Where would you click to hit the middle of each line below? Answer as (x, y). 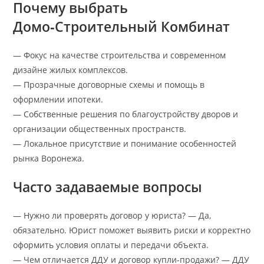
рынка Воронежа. (49, 158)
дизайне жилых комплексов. (71, 70)
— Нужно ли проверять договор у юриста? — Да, (112, 215)
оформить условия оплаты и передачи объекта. (111, 245)
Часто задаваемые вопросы (108, 187)
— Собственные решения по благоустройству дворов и (126, 114)
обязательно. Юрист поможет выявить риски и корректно (132, 230)
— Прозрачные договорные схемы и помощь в (109, 84)
